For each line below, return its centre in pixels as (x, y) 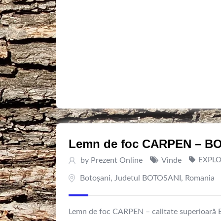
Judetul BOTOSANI (148, 178)
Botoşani (95, 178)
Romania (200, 178)
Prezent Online (117, 160)
